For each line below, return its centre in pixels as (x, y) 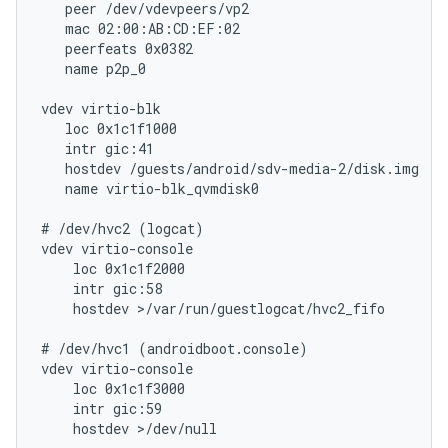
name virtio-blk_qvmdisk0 (150, 188)
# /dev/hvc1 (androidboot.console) (174, 348)
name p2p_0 (93, 68)
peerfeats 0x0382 (117, 48)
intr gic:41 (97, 148)
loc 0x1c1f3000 (113, 388)
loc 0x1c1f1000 (109, 128)
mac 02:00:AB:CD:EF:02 (140, 28)
